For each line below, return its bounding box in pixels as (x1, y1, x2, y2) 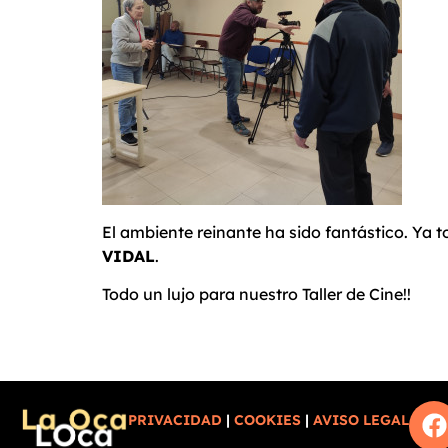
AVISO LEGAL (313, 410, 410, 429)
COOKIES (234, 410, 302, 429)
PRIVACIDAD (128, 410, 223, 429)
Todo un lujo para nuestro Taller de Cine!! (102, 284, 411, 305)
